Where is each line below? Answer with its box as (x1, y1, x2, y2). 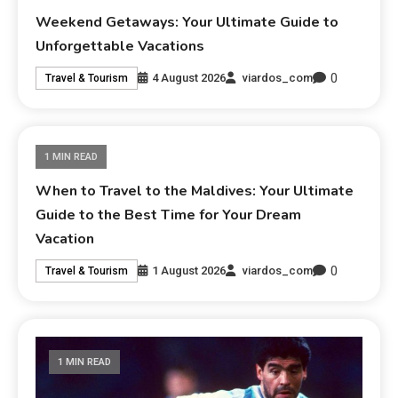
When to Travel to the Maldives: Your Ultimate (36, 180, 354, 201)
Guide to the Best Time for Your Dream (36, 204, 302, 225)
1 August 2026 (152, 264, 227, 278)
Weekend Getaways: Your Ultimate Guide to (36, 12, 339, 32)
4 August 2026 (152, 71, 227, 85)
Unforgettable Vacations (36, 36, 205, 56)
